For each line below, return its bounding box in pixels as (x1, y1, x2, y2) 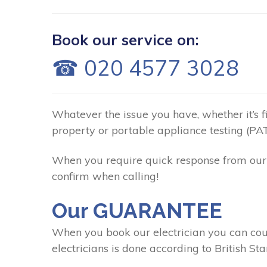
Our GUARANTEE (52, 198, 222, 223)
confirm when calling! (52, 169, 159, 183)
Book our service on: (52, 30, 199, 49)
